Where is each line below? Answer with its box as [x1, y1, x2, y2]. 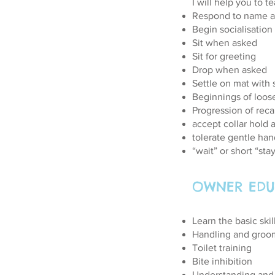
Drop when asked [192, 64, 267, 75]
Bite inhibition [192, 256, 252, 266]
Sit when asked [192, 37, 257, 48]
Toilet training [192, 242, 252, 253]
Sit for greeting [192, 51, 256, 61]
